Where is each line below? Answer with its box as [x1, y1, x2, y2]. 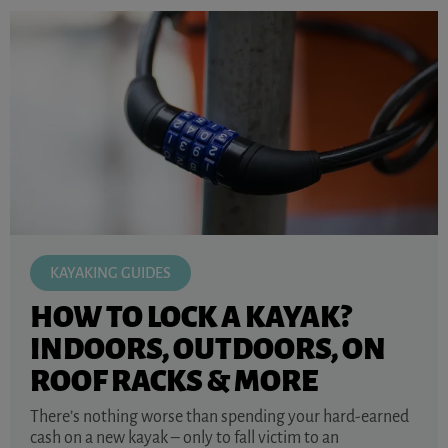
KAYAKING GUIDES [50, 264, 171, 281]
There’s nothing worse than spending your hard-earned [30, 407, 409, 426]
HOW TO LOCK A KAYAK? [30, 300, 351, 333]
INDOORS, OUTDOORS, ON [30, 332, 386, 365]
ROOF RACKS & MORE [30, 364, 318, 397]
